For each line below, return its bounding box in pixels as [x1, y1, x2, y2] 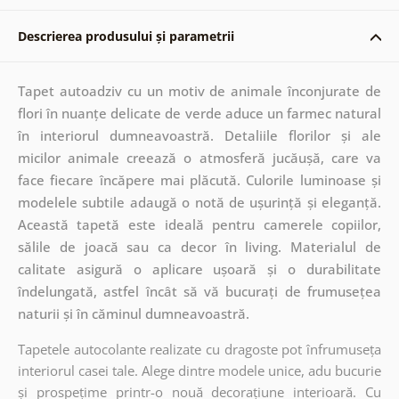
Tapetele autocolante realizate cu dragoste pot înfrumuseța [17, 339, 382, 358]
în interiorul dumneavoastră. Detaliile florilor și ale [17, 126, 382, 144]
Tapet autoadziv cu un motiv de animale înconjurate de [17, 81, 382, 100]
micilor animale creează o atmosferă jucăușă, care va [17, 148, 382, 167]
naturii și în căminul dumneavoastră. [17, 304, 249, 322]
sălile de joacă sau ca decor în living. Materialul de [17, 237, 382, 256]
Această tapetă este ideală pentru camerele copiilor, [17, 215, 382, 233]
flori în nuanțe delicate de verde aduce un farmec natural [17, 103, 382, 122]
